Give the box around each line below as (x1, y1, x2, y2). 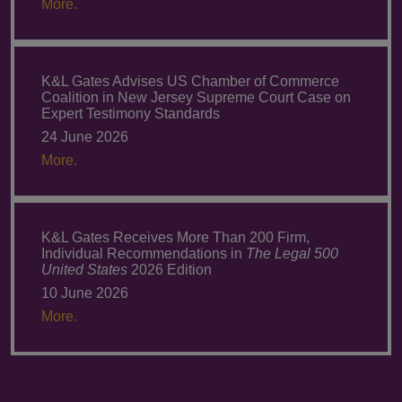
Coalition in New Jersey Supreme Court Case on (41, 89, 351, 105)
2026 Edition (127, 261, 212, 277)
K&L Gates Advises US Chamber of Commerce (41, 73, 339, 89)
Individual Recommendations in (41, 245, 246, 261)
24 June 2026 (41, 128, 128, 144)
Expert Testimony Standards (41, 105, 220, 121)
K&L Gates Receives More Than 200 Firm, (41, 229, 310, 245)
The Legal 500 (246, 245, 338, 261)
